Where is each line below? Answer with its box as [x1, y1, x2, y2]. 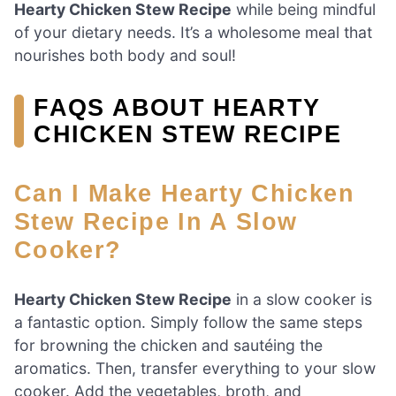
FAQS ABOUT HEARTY [34, 94, 321, 122]
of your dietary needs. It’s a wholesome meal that [14, 23, 372, 42]
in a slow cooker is [232, 290, 372, 309]
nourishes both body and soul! [14, 46, 236, 65]
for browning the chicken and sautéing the [14, 336, 323, 355]
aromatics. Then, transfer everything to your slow [14, 359, 376, 378]
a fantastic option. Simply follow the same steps [14, 313, 362, 332]
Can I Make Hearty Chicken [14, 179, 34, 208]
